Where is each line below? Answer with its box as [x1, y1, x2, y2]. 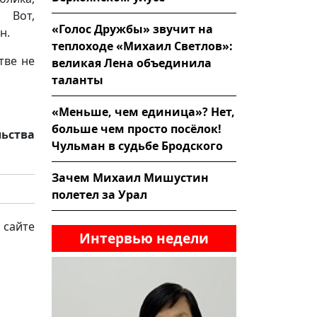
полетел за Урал [52, 186, 147, 202]
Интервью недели [79, 228, 209, 248]
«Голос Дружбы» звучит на [52, 21, 213, 37]
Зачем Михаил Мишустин [52, 169, 209, 185]
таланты [52, 71, 103, 88]
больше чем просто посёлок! [52, 120, 221, 137]
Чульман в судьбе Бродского [52, 137, 223, 154]
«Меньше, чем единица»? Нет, [52, 103, 235, 120]
